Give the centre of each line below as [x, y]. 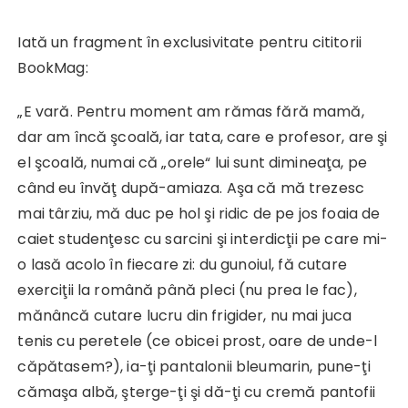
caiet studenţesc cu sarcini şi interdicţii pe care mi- [203, 240]
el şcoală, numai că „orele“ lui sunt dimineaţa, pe [192, 163]
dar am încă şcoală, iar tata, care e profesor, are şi [203, 138]
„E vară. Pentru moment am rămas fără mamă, [191, 112]
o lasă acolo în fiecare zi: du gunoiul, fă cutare [182, 265]
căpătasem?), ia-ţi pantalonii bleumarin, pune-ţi [194, 367]
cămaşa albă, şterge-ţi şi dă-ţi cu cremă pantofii [196, 393]
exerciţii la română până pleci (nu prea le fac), [187, 291]
